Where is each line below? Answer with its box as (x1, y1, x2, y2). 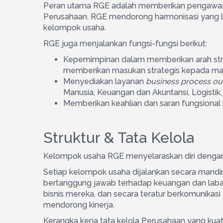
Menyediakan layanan (63, 77, 146, 86)
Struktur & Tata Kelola (43, 129, 194, 146)
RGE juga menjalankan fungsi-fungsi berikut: (43, 39, 207, 48)
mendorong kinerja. (43, 200, 114, 210)
